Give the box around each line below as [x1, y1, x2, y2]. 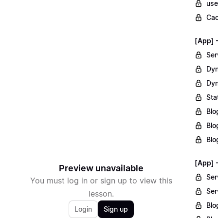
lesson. [89, 189, 114, 199]
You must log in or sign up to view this [30, 176, 172, 185]
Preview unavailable [59, 163, 144, 173]
